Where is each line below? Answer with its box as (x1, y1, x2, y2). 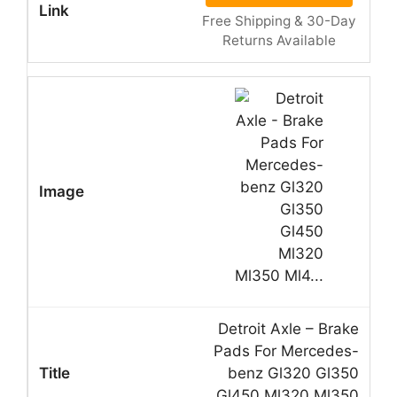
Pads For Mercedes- (214, 341, 359, 360)
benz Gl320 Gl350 (228, 363, 359, 382)
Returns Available (222, 31, 336, 49)
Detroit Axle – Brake (218, 319, 359, 338)
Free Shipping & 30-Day (201, 12, 356, 29)
